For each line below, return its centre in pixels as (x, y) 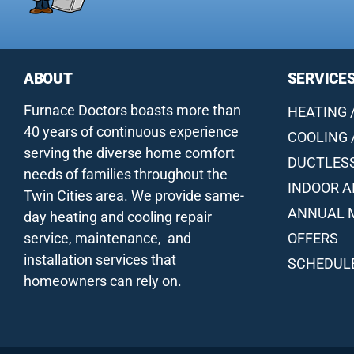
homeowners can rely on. (102, 281)
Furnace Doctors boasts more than (132, 110)
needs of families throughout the (125, 174)
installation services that (100, 259)
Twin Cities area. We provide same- (134, 195)
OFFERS (313, 238)
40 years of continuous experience (131, 131)
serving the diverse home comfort (129, 153)
